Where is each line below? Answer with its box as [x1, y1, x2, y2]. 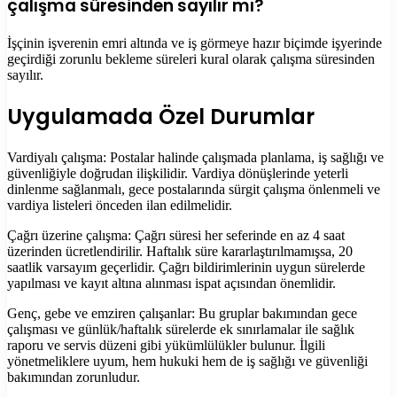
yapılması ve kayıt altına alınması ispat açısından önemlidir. [7, 275, 336, 291]
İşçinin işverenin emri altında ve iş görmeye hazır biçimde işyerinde [7, 35, 382, 51]
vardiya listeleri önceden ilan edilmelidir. [7, 197, 232, 213]
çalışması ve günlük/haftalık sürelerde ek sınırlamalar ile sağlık [7, 321, 354, 337]
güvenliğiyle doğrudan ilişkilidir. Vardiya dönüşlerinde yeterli [7, 165, 348, 181]
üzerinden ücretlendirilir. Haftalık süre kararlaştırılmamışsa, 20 [7, 243, 353, 259]
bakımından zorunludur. [7, 369, 140, 385]
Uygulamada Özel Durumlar [7, 101, 315, 131]
